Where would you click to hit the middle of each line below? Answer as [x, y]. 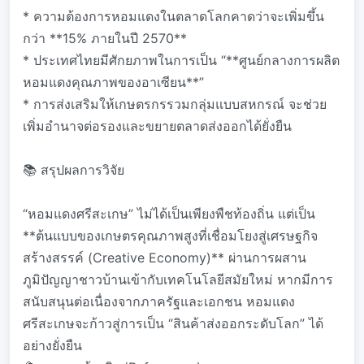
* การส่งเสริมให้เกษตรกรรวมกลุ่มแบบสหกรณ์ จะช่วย [175, 104]
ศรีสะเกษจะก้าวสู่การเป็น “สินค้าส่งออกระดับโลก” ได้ [173, 323]
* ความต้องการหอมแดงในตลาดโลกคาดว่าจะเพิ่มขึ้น [173, 16]
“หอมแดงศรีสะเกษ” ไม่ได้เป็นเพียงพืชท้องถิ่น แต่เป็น [169, 214]
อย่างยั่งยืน [52, 345]
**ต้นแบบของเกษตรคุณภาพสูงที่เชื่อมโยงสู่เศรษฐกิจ [170, 236]
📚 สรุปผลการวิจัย [74, 170]
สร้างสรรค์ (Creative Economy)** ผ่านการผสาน [165, 258]
